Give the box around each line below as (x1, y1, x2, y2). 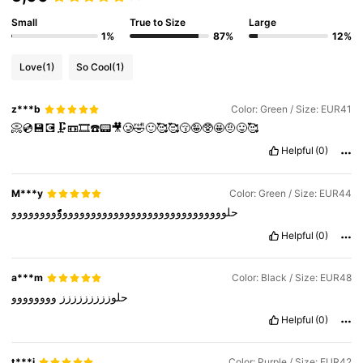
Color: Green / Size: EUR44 (228, 187, 352, 200)
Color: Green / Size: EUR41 (230, 103, 352, 116)
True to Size (130, 15, 186, 28)
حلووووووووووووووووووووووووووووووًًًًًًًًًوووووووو (11, 205, 239, 220)
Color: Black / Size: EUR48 (231, 271, 352, 284)
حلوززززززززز (57, 289, 129, 304)
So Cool (76, 60, 113, 73)
